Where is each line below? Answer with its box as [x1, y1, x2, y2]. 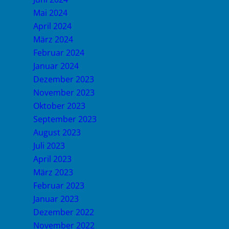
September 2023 [33, 113, 97, 125]
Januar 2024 [33, 60, 79, 72]
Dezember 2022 [33, 207, 94, 218]
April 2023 [33, 153, 72, 165]
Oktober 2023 [33, 100, 85, 111]
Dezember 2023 [33, 74, 94, 85]
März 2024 [33, 34, 73, 45]
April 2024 [33, 20, 72, 32]
